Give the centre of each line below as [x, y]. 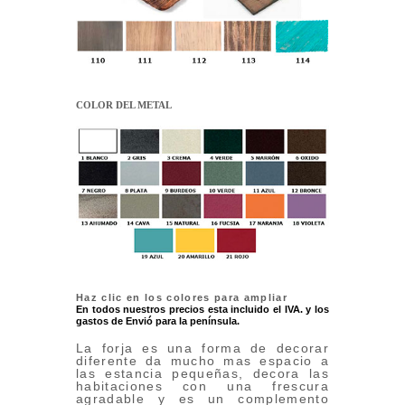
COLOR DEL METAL [124, 105]
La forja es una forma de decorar [202, 348]
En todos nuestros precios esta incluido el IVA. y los [202, 310]
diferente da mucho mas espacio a [202, 361]
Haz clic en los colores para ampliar [182, 298]
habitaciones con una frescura [202, 386]
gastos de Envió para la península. [158, 321]
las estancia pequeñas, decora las [202, 374]
